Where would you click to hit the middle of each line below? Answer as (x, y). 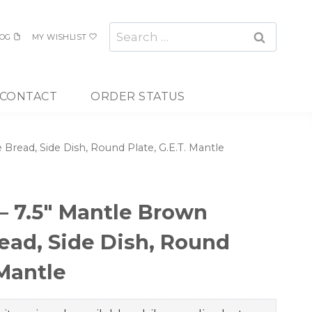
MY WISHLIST (59, 37)
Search (130, 30)
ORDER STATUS (138, 96)
